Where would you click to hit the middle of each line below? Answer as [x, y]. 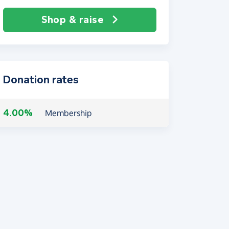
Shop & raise [73, 20]
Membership [68, 113]
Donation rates [41, 80]
